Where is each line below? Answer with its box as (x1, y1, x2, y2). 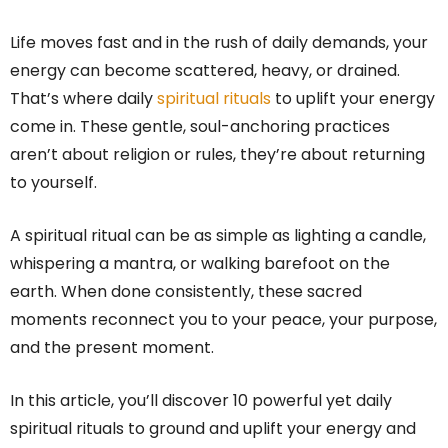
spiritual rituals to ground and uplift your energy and (10, 417, 416, 440)
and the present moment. (10, 336, 214, 359)
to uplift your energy (271, 87, 435, 110)
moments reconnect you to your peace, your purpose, (10, 308, 437, 331)
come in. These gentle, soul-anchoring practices (10, 115, 390, 138)
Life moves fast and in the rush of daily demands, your (10, 31, 428, 54)
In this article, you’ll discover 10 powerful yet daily (10, 389, 392, 412)
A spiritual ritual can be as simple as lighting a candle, (10, 224, 426, 247)
